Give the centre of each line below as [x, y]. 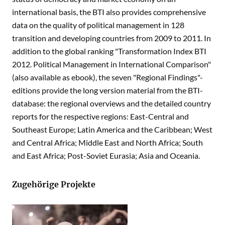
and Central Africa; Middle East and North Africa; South [107, 143]
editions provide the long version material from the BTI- [107, 90]
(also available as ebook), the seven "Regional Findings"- [107, 77]
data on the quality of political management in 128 [98, 25]
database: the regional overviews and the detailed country [111, 103]
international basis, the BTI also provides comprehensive [109, 12]
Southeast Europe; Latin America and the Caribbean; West [112, 130]
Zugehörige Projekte [54, 185]
